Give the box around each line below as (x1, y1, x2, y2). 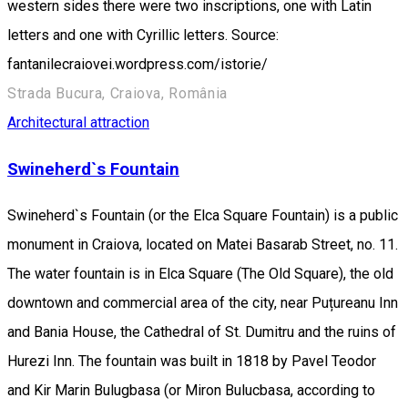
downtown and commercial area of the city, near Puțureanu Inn (7, 293, 398, 311)
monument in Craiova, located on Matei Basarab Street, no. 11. (7, 235, 398, 253)
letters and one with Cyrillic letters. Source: (7, 26, 279, 45)
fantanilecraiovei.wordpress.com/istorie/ (7, 56, 268, 74)
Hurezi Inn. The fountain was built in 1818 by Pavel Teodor (7, 352, 376, 370)
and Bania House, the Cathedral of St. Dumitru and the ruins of (7, 322, 396, 341)
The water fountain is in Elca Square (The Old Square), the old (7, 264, 393, 282)
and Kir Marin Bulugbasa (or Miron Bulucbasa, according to (7, 381, 375, 399)
